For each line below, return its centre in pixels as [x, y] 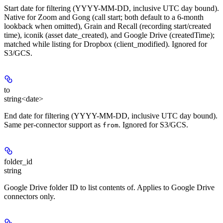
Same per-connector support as [53, 124]
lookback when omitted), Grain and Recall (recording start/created [108, 26]
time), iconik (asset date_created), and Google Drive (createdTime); [109, 35]
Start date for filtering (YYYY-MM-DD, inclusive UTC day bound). [111, 8]
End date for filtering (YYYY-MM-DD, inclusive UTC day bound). [111, 115]
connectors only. [30, 196]
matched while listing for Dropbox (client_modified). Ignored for [106, 44]
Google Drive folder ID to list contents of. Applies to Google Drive [109, 187]
